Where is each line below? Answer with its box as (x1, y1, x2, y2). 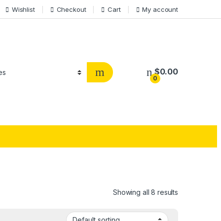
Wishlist (11, 5, 35, 13)
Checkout (56, 5, 86, 13)
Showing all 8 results (112, 187, 178, 196)
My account (142, 5, 178, 13)
